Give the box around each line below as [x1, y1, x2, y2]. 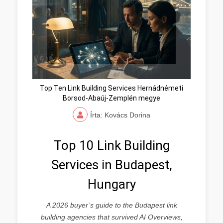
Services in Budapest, [51, 157, 172, 172]
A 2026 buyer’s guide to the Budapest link [46, 201, 177, 209]
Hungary [87, 177, 136, 192]
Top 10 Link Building [53, 138, 170, 153]
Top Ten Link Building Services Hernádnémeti [40, 84, 183, 92]
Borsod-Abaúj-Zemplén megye [63, 94, 160, 102]
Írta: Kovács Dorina [90, 111, 150, 119]
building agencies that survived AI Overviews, [40, 213, 183, 221]
